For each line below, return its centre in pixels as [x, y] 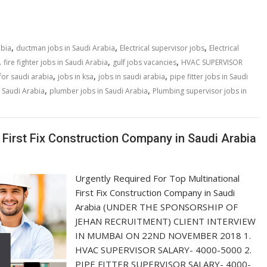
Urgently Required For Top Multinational [158, 178]
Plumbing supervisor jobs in [200, 91]
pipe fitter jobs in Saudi [209, 77]
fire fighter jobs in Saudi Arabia [56, 62]
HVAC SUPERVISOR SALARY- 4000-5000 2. [164, 249]
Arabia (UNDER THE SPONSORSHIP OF [157, 207]
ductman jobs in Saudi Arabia [66, 48]
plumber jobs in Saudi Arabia [99, 91]
